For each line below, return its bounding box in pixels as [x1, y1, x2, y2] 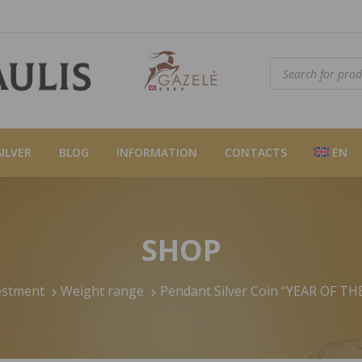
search [269, 67, 309, 85]
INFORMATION [116, 145, 197, 160]
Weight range [60, 281, 144, 300]
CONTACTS [225, 145, 287, 160]
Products [269, 54, 323, 72]
